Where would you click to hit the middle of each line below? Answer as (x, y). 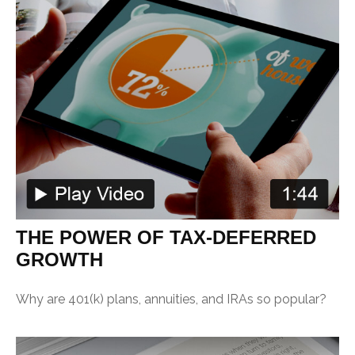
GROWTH (59, 260)
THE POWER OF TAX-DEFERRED (166, 238)
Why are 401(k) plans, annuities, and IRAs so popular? (171, 300)
